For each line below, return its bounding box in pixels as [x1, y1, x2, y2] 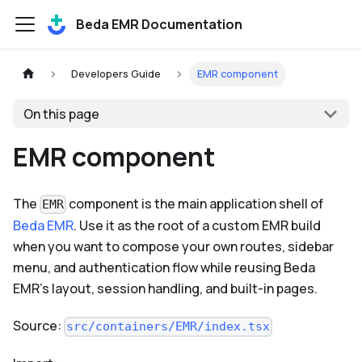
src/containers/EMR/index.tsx [66, 319, 271, 335]
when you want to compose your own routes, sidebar [13, 238, 334, 256]
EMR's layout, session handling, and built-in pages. [13, 280, 318, 298]
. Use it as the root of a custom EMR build [74, 217, 321, 235]
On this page [23, 104, 99, 123]
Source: [13, 317, 64, 335]
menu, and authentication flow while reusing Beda [13, 259, 315, 277]
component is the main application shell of [66, 195, 324, 213]
